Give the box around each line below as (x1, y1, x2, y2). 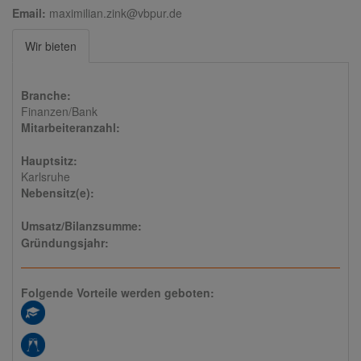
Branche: (21, 87, 71, 104)
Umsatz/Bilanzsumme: (21, 218, 142, 234)
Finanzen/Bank (21, 103, 98, 120)
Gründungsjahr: (21, 234, 109, 251)
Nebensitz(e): (21, 185, 94, 201)
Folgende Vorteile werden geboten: (21, 284, 214, 301)
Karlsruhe (21, 168, 70, 185)
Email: (12, 5, 49, 22)
